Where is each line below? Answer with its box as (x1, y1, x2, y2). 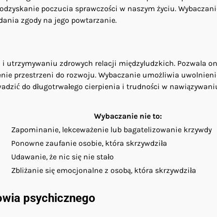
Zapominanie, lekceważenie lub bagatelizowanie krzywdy (11, 125, 212, 135)
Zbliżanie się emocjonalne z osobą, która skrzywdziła (11, 166, 196, 175)
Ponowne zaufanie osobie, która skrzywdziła (11, 139, 167, 148)
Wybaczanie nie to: (93, 111, 162, 121)
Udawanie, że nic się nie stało (11, 152, 114, 162)
